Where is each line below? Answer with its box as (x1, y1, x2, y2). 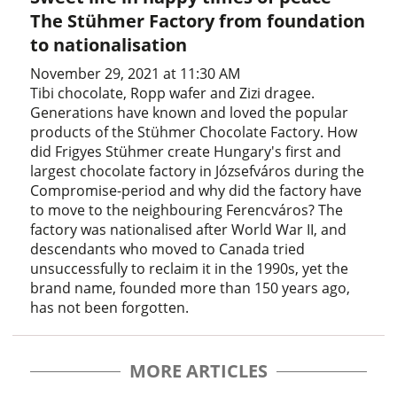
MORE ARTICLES (129, 359, 268, 384)
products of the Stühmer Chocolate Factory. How (30, 122, 358, 143)
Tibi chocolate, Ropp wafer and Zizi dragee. (30, 83, 315, 104)
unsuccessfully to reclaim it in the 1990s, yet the (30, 259, 349, 279)
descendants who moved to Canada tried (30, 239, 306, 260)
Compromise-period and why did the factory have (30, 181, 362, 201)
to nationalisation (30, 33, 188, 58)
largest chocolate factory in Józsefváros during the (30, 161, 365, 182)
